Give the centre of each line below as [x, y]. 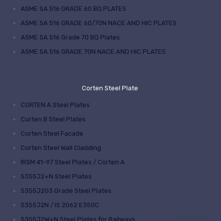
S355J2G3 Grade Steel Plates [66, 191]
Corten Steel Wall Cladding [61, 148]
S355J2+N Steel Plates [56, 177]
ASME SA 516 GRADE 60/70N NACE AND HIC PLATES [99, 23]
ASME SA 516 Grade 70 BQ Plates [70, 37]
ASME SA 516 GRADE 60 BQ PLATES [74, 9]
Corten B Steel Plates [53, 119]
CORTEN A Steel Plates [55, 105]
